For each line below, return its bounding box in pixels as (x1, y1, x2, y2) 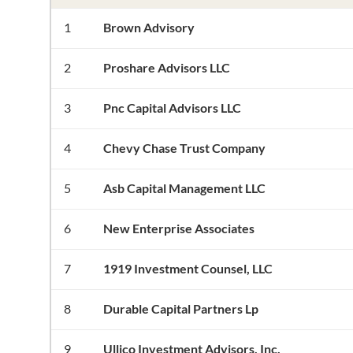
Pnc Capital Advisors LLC (102, 100, 241, 115)
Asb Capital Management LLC (102, 180, 266, 195)
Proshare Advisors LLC (102, 60, 230, 75)
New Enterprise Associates (102, 221, 255, 236)
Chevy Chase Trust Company (102, 140, 266, 155)
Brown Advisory (102, 20, 195, 35)
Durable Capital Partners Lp (102, 301, 258, 316)
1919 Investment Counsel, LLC (102, 261, 273, 276)
